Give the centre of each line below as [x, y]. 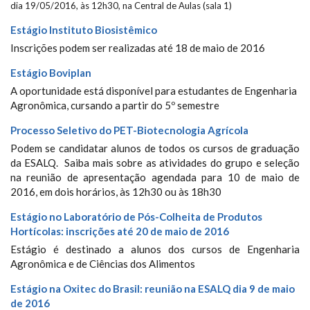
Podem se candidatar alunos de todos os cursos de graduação [155, 148]
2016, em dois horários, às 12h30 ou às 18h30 [116, 192]
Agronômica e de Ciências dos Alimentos [103, 264]
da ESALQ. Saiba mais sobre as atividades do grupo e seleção [155, 163]
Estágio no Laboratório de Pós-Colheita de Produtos [136, 217]
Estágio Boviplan [51, 73]
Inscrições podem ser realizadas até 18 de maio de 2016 [138, 48]
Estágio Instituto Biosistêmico [84, 30]
